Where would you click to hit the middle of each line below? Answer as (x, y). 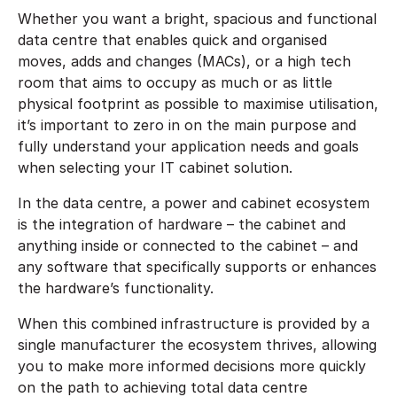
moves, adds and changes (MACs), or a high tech (184, 61)
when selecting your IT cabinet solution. (157, 167)
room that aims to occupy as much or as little (175, 82)
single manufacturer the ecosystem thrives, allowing (197, 344)
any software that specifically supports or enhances (197, 266)
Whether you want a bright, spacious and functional (197, 18)
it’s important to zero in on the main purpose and (187, 125)
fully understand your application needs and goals (188, 146)
